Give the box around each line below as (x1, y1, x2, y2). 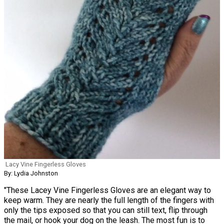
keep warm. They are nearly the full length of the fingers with (4, 195, 214, 205)
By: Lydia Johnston (4, 169, 58, 177)
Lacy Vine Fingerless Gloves (5, 160, 86, 168)
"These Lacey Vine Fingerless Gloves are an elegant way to (4, 185, 211, 195)
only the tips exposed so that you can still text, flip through (4, 205, 207, 215)
